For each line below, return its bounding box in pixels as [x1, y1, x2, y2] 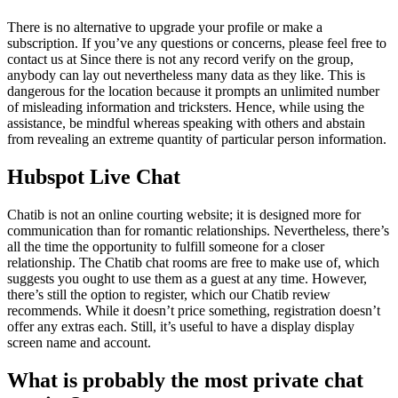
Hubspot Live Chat [7, 164, 180, 188]
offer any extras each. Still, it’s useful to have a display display [7, 318, 354, 334]
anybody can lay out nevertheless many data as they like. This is [7, 67, 365, 83]
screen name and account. [7, 334, 151, 350]
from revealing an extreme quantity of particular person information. [7, 131, 386, 147]
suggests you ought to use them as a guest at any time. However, [7, 270, 367, 286]
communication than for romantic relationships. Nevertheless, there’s [7, 222, 389, 238]
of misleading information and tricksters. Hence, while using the [7, 99, 364, 115]
